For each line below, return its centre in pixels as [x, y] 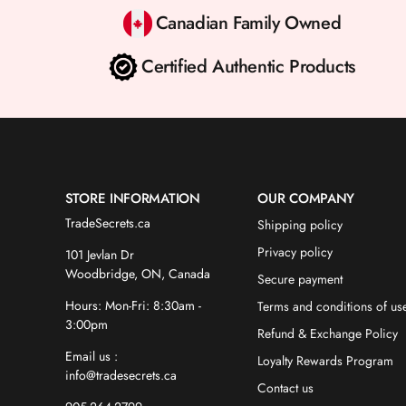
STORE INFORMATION [132, 198]
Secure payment [300, 279]
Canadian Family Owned [248, 23]
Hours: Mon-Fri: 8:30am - [133, 305]
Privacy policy [295, 252]
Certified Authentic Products [248, 67]
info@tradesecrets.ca [121, 375]
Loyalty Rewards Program [326, 361]
